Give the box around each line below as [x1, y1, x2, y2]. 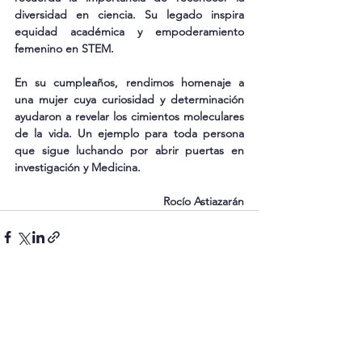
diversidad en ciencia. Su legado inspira [15, 6, 244, 22]
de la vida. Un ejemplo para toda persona [15, 125, 244, 141]
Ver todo [215, 321, 259, 336]
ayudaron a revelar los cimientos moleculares [15, 108, 244, 124]
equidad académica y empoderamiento [15, 23, 244, 39]
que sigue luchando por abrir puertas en [15, 142, 244, 158]
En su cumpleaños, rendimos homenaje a [15, 74, 244, 90]
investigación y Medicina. [15, 159, 141, 175]
